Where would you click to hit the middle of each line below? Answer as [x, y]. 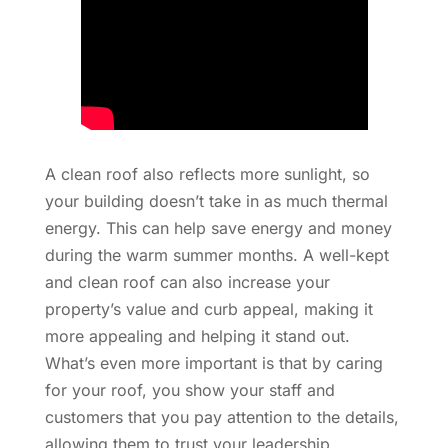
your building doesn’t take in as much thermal [216, 200]
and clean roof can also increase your [187, 281]
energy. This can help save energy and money [218, 227]
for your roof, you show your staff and [189, 389]
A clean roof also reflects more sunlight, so [207, 173]
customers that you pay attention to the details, [221, 416]
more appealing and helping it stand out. [197, 335]
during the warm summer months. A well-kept [216, 254]
